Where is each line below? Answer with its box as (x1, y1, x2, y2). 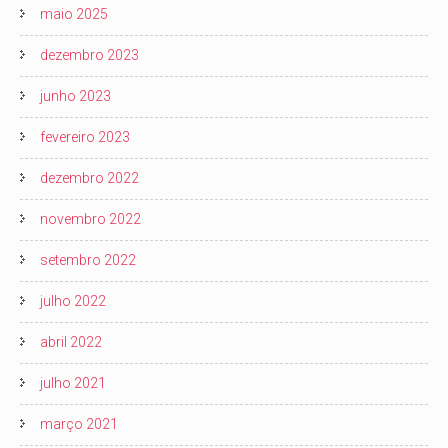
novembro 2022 (40, 211, 141, 227)
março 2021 (40, 416, 118, 432)
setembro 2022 (40, 252, 136, 268)
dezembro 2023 (40, 47, 139, 63)
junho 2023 (40, 88, 111, 104)
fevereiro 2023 (40, 129, 130, 145)
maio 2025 (40, 6, 108, 22)
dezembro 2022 (40, 170, 139, 186)
